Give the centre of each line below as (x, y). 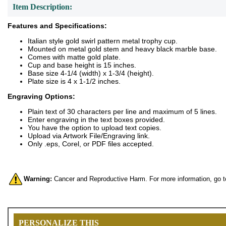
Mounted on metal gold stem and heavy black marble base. (122, 49)
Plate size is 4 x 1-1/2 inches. (74, 81)
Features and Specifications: (57, 26)
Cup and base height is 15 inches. (82, 65)
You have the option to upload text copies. (95, 128)
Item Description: (42, 7)
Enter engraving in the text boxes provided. (96, 120)
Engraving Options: (41, 96)
